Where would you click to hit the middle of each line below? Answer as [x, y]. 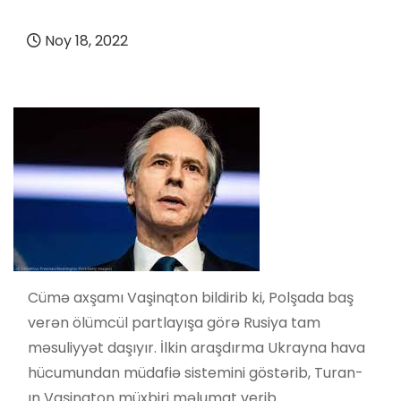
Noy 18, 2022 [85, 40]
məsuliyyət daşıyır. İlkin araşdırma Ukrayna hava [196, 347]
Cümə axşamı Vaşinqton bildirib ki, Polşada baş [191, 297]
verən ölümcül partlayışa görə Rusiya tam [174, 322]
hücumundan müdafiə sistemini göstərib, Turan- [196, 372]
